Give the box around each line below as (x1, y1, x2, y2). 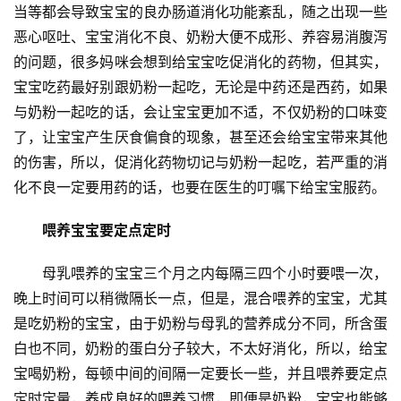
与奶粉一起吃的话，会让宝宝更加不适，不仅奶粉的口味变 (13, 103, 388, 121)
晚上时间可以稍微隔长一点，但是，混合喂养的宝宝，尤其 (13, 289, 388, 307)
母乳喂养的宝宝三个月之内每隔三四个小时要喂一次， (13, 264, 388, 282)
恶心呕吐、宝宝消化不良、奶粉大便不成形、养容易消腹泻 (13, 28, 388, 46)
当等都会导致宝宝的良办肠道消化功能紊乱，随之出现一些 (13, 3, 388, 21)
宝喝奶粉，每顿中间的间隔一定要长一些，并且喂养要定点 (13, 364, 388, 382)
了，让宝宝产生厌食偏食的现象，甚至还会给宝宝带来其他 (13, 128, 388, 146)
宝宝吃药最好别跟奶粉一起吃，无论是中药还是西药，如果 (13, 78, 388, 96)
